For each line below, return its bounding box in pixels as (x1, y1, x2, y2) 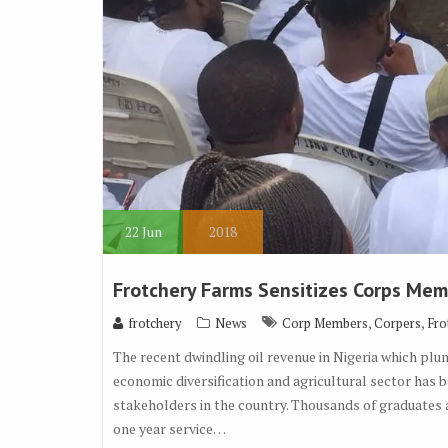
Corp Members (282, 314, 368, 333)
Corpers (374, 314, 421, 333)
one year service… (113, 419, 226, 439)
